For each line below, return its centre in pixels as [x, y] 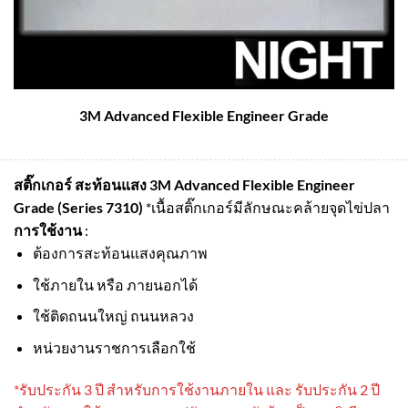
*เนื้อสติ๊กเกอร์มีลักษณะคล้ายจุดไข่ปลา [268, 208]
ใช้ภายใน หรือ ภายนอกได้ [115, 284]
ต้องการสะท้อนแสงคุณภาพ [120, 253]
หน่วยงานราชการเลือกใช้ [114, 347]
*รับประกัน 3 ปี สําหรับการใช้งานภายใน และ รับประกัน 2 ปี [197, 389]
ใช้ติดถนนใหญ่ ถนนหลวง [113, 316]
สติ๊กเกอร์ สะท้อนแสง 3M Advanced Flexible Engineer [184, 185]
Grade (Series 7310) [80, 208]
